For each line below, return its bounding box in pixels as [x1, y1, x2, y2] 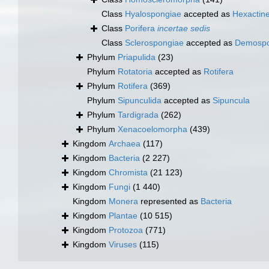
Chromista [109, 168, 148, 178]
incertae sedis [157, 23, 210, 34]
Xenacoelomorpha [118, 124, 187, 134]
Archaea [109, 139, 141, 149]
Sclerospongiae [125, 38, 184, 48]
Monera [109, 196, 138, 207]
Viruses [109, 240, 137, 250]
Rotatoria [118, 67, 153, 77]
